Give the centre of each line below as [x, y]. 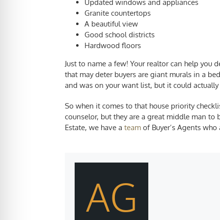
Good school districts [120, 35]
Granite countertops [118, 13]
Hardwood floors [113, 45]
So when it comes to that [107, 106]
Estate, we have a [95, 127]
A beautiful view [111, 24]
